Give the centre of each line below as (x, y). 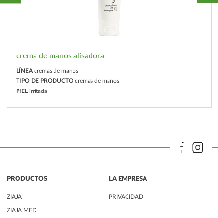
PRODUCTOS (27, 179)
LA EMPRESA (128, 179)
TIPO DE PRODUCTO (45, 81)
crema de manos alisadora (60, 56)
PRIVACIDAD (126, 196)
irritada (38, 91)
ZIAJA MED (21, 210)
